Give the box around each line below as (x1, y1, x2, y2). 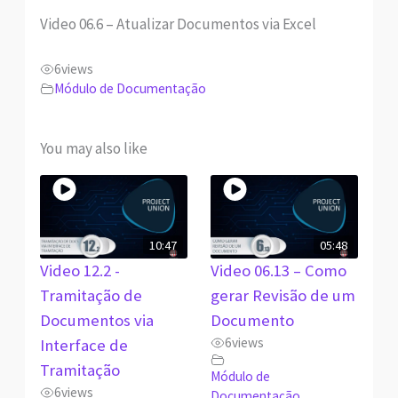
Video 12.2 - (39, 260, 120, 282)
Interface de (39, 335, 128, 356)
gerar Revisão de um (210, 285, 355, 306)
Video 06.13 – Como (210, 260, 346, 282)
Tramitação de (39, 285, 142, 306)
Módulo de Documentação (53, 80, 206, 98)
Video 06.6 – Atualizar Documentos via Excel (39, 14, 316, 35)
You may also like (39, 139, 147, 159)
